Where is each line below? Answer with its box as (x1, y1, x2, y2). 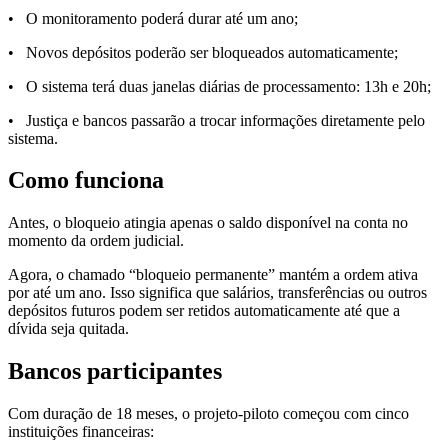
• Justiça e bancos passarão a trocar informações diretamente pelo (8, 111, 425, 129)
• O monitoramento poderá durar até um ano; (8, 9, 298, 27)
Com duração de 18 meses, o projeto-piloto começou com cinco (8, 405, 409, 423)
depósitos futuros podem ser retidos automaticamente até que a (8, 302, 400, 320)
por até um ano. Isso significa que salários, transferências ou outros (8, 284, 427, 302)
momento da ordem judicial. (8, 232, 184, 250)
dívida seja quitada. (8, 320, 129, 338)
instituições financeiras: (8, 423, 154, 441)
